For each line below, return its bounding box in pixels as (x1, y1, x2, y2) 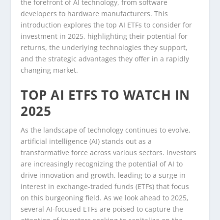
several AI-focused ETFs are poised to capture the (21, 204, 184, 214)
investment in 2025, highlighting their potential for (21, 31, 188, 41)
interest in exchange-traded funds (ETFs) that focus (21, 181, 190, 191)
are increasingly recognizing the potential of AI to (21, 159, 183, 168)
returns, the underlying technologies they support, (21, 43, 188, 53)
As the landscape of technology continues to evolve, (21, 125, 191, 135)
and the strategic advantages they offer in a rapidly (21, 54, 190, 64)
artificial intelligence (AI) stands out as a (21, 136, 152, 146)
